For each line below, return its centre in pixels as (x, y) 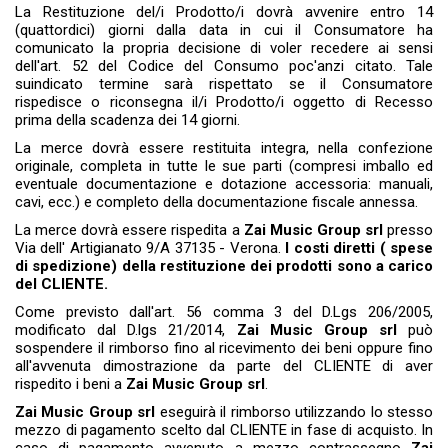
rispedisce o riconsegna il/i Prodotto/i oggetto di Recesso (224, 102)
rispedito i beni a (70, 384)
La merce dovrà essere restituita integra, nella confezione (224, 148)
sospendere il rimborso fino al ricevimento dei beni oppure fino (224, 348)
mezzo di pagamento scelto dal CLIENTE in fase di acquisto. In (224, 430)
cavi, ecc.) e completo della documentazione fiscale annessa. (216, 202)
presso (410, 230)
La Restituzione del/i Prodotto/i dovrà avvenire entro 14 (224, 12)
